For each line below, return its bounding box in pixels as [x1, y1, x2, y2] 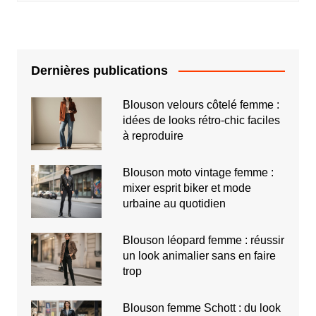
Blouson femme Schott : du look [122, 301, 281, 314]
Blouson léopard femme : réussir [122, 233, 284, 246]
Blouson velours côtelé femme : [122, 98, 279, 111]
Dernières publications [30, 63, 168, 78]
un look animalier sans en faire [122, 249, 276, 262]
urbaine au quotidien [122, 197, 226, 209]
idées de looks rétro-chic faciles [122, 114, 280, 126]
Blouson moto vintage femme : [122, 166, 274, 178]
